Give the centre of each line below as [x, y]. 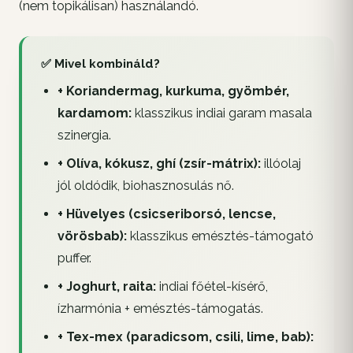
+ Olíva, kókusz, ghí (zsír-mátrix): [159, 163]
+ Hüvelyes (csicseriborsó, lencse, [166, 214]
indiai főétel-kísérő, [212, 286]
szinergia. [84, 135]
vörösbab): [92, 236]
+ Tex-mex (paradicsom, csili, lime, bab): [185, 336]
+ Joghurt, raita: [106, 286]
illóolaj [281, 163]
